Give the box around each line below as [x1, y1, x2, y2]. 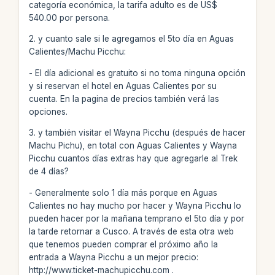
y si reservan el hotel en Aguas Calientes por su [28, 80, 217, 91]
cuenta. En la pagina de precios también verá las [28, 93, 219, 104]
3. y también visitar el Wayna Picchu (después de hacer [28, 128, 246, 137]
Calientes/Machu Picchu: [28, 47, 126, 56]
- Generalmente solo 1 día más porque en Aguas [28, 187, 217, 198]
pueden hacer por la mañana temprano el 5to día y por [28, 213, 244, 223]
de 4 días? [28, 166, 69, 176]
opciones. [28, 106, 68, 117]
